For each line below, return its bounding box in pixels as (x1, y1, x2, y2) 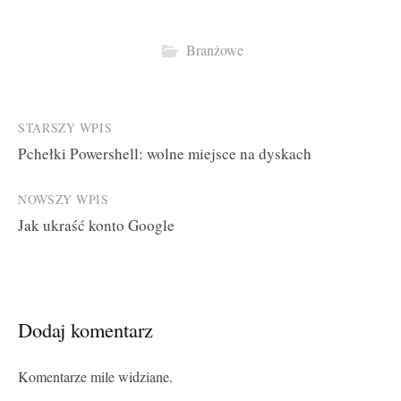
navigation (17, 149, 114, 182)
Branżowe (186, 40, 243, 61)
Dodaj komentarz (18, 315, 153, 343)
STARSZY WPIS (18, 118, 113, 136)
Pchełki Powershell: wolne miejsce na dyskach (18, 142, 311, 164)
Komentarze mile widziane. (18, 366, 173, 387)
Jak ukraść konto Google (18, 214, 175, 235)
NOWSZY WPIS (18, 190, 109, 208)
